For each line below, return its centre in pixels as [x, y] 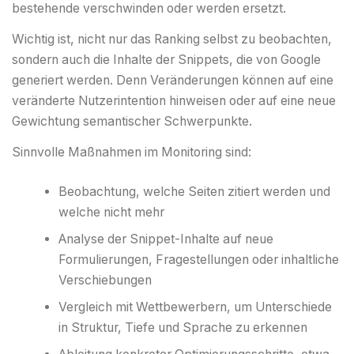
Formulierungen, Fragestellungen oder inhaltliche [199, 259]
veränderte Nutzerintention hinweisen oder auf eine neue [174, 100]
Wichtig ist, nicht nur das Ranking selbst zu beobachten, [172, 39]
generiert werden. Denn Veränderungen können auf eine [173, 80]
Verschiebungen [105, 280]
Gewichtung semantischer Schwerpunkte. [132, 121]
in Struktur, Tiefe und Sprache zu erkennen [183, 327]
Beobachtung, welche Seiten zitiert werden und [195, 191]
